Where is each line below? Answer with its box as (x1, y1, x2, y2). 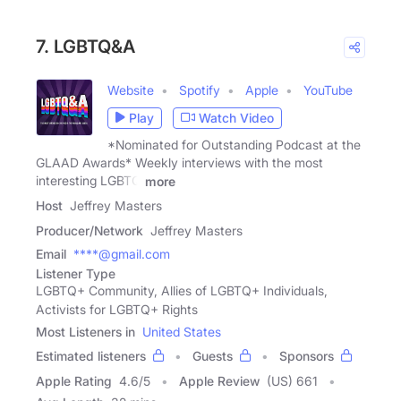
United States (142, 324, 221, 340)
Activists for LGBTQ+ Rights (36, 302, 198, 318)
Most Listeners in (36, 324, 135, 340)
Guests (192, 348, 233, 364)
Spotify (179, 81, 220, 98)
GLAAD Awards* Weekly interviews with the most (36, 154, 323, 170)
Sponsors (279, 348, 334, 364)
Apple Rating (36, 373, 112, 389)
